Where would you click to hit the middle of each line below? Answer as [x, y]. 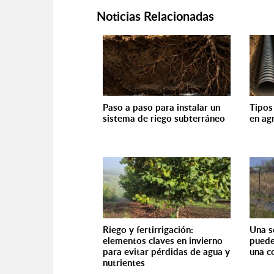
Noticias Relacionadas [155, 16]
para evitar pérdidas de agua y [166, 252]
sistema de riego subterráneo [164, 118]
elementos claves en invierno [163, 241]
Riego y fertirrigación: [148, 230]
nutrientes [124, 263]
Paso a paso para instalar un [161, 107]
